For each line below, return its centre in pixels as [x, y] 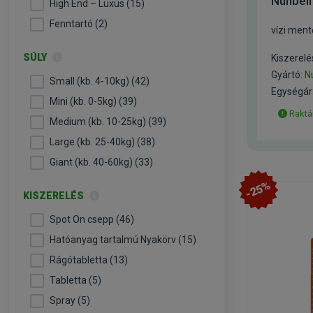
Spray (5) [70, 300]
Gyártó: [288, 75]
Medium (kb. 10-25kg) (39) [108, 122]
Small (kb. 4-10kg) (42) [100, 81]
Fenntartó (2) [79, 24]
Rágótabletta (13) [89, 260]
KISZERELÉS [54, 196]
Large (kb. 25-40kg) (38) [102, 142]
